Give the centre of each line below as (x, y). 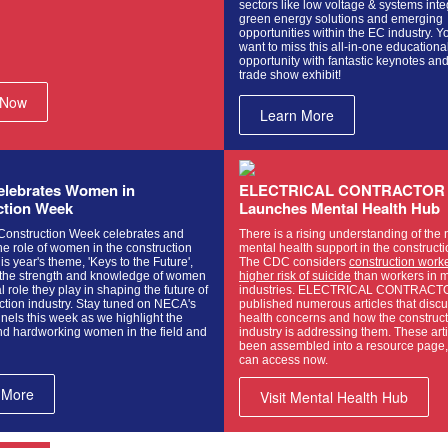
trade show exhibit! (290, 75)
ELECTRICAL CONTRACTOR (342, 190)
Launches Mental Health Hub (339, 208)
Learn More (297, 115)
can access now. (283, 360)
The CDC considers (294, 262)
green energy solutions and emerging (341, 19)
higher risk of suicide (295, 276)
